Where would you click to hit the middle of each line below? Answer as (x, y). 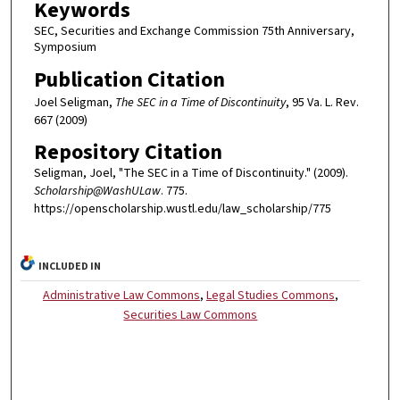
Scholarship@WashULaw (97, 192)
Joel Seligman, (74, 102)
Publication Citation (129, 79)
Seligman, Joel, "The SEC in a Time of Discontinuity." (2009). (191, 174)
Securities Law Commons (191, 316)
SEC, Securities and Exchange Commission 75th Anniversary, (194, 32)
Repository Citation (128, 153)
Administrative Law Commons (121, 296)
